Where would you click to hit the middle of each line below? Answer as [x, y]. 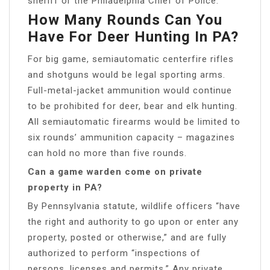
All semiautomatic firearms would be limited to [134, 121]
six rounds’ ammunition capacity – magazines [131, 137]
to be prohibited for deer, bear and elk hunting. [133, 106]
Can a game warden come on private [115, 171]
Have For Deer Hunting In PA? [133, 36]
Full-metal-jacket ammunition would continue [130, 90]
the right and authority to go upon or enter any [133, 221]
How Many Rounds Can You [125, 20]
